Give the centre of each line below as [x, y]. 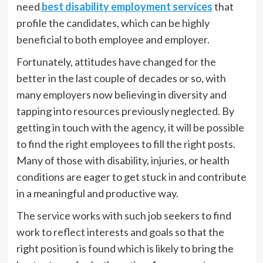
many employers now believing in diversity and [121, 95]
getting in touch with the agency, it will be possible [130, 127]
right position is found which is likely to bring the [125, 248]
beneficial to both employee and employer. [113, 39]
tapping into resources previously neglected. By [125, 111]
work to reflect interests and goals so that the [120, 232]
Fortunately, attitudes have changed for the [116, 62]
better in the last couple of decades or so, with [121, 78]
